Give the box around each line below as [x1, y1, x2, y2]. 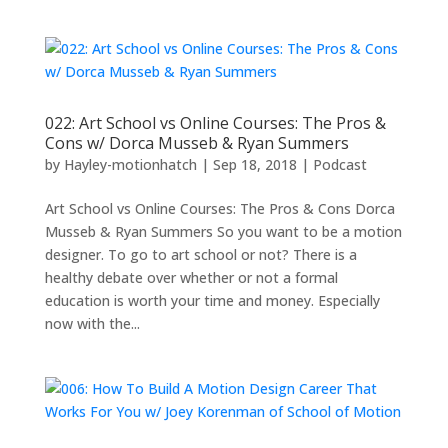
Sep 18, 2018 [212, 155, 297, 174]
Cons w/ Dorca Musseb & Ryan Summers [44, 132, 349, 154]
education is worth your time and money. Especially [44, 291, 380, 310]
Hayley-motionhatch [63, 155, 197, 174]
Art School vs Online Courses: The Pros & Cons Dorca [44, 199, 395, 218]
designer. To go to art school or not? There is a [44, 245, 357, 264]
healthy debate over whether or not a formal [44, 268, 338, 287]
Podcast [312, 155, 367, 174]
